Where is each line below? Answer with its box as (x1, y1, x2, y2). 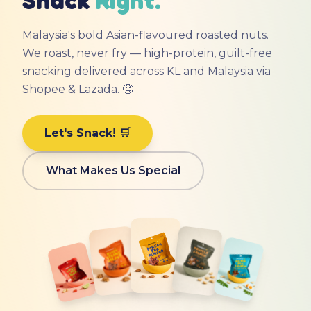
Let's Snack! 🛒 (44, 126, 131, 140)
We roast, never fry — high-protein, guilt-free (22, 47, 272, 60)
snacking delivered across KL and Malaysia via (22, 65, 271, 78)
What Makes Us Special (46, 164, 180, 177)
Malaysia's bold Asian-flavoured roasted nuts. (22, 28, 269, 42)
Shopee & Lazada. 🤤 (22, 83, 133, 96)
